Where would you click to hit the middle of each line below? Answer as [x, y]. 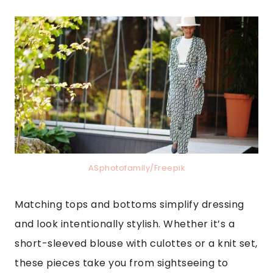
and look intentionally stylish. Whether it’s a [125, 224]
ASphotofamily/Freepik [136, 168]
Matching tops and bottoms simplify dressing [129, 204]
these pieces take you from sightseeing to [122, 263]
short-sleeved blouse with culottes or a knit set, [136, 243]
